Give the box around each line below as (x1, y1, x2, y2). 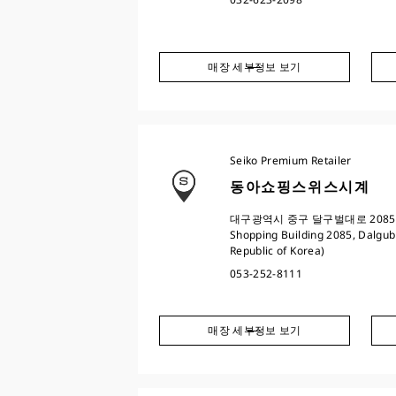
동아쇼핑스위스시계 (230, 177, 370, 196)
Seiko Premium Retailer (230, 153, 352, 168)
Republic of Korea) (230, 243, 325, 258)
